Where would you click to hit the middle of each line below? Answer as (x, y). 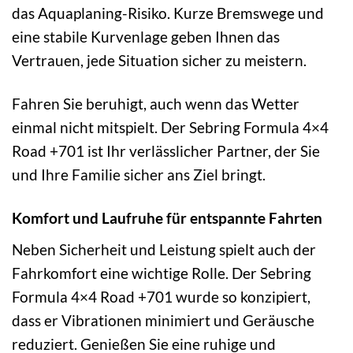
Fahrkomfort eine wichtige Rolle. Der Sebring (162, 273)
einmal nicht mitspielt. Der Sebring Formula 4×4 (170, 128)
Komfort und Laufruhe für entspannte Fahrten (167, 218)
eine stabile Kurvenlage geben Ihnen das (146, 37)
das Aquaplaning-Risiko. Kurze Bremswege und (168, 13)
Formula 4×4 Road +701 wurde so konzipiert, (161, 296)
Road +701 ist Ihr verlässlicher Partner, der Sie (166, 151)
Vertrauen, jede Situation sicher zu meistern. (159, 61)
